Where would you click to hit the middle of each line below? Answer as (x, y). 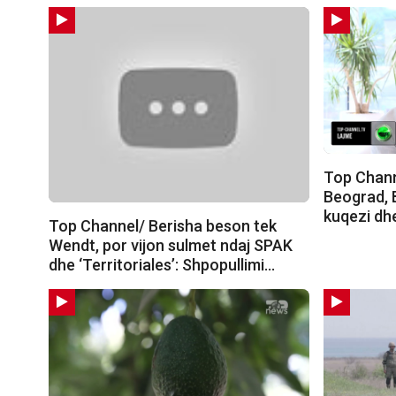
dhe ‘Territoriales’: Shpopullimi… (162, 265)
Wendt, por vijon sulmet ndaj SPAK (171, 246)
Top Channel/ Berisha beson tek (163, 226)
